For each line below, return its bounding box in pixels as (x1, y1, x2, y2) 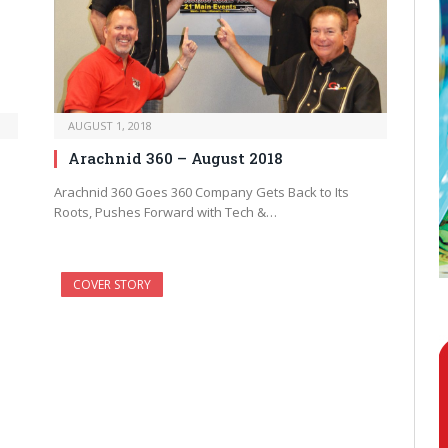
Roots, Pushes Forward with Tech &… (54, 203, 277, 222)
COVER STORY (73, 276, 151, 294)
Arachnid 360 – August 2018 (68, 148, 283, 169)
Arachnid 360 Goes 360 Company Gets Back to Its (54, 183, 349, 202)
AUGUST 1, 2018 (68, 118, 152, 134)
